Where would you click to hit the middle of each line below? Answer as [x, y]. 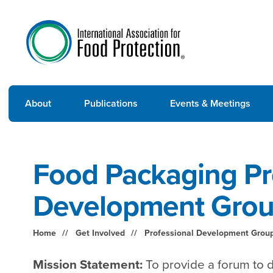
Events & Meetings [211, 103]
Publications [111, 103]
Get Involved [100, 233]
